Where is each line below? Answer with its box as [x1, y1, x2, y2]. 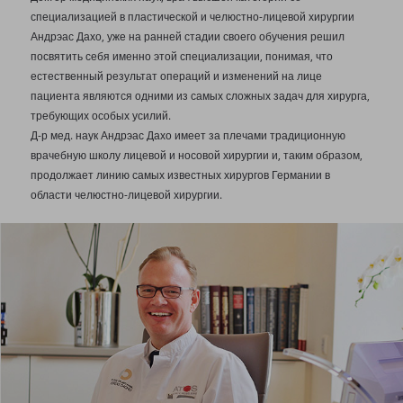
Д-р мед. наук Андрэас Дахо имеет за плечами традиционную [30, 128, 345, 144]
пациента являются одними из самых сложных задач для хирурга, [30, 88, 370, 104]
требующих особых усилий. [30, 108, 171, 124]
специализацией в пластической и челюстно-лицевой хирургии [30, 9, 354, 25]
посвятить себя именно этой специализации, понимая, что [30, 49, 333, 65]
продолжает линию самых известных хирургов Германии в [30, 167, 330, 184]
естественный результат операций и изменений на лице [30, 68, 322, 85]
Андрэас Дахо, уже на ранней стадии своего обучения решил [30, 29, 345, 45]
